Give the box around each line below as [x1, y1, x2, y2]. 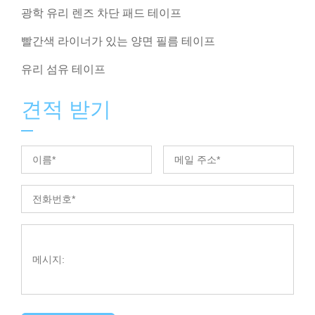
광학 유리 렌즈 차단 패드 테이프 [21, 7, 181, 20]
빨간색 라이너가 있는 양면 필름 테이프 [21, 35, 215, 48]
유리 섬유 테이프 [21, 63, 105, 76]
